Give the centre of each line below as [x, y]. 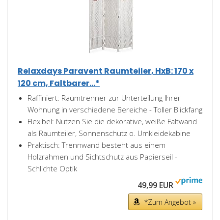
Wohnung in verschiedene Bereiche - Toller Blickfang [115, 110]
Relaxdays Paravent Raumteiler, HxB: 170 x [106, 71]
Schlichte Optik [52, 168]
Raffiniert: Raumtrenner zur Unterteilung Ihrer [104, 98]
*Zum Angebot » [170, 202]
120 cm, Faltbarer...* [59, 83]
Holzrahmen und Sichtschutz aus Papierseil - [102, 157]
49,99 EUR [155, 185]
